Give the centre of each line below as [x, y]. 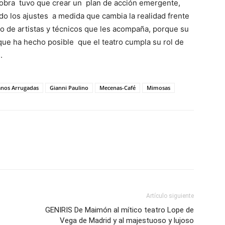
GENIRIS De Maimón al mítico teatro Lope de [120, 210]
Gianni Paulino [69, 88]
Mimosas [158, 88]
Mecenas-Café [118, 88]
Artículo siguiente [170, 196]
